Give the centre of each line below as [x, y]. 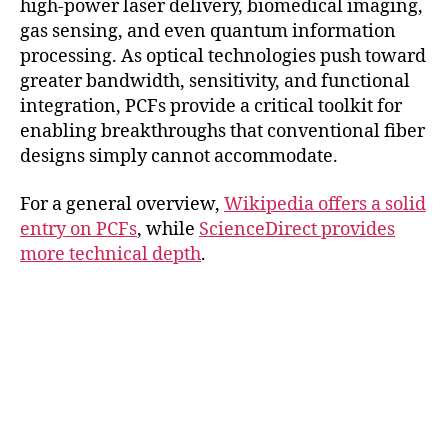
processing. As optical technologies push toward [223, 57]
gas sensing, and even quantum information [208, 32]
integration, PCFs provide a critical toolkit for [211, 107]
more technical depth [110, 254]
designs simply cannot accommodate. [179, 157]
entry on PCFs [78, 229]
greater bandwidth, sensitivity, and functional [215, 82]
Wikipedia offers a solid [325, 204]
